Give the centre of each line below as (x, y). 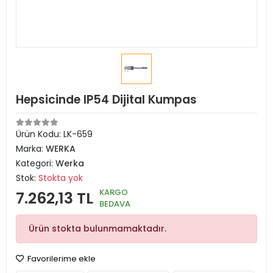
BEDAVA (115, 204)
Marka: (31, 149)
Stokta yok (61, 178)
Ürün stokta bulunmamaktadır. (97, 229)
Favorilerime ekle (61, 259)
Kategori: (36, 163)
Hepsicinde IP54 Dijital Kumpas (106, 100)
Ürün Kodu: (40, 134)
